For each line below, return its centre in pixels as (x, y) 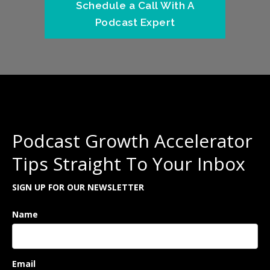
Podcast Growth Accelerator (132, 140)
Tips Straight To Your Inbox (129, 163)
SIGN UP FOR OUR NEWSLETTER (78, 187)
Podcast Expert (135, 22)
